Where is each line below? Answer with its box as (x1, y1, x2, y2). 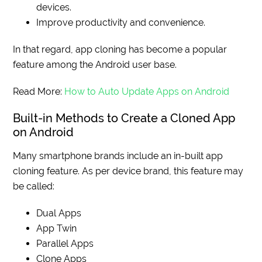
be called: (13, 181, 55, 192)
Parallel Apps (36, 238, 94, 250)
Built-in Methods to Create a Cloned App (13, 111, 236, 126)
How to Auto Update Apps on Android (64, 86, 230, 98)
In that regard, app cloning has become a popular (13, 44, 227, 56)
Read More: (13, 86, 65, 98)
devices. (36, 2, 72, 13)
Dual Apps (36, 208, 82, 219)
